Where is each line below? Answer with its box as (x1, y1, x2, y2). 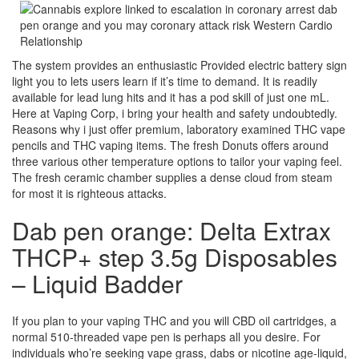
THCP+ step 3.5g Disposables (12, 240, 337, 274)
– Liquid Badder (12, 266, 183, 301)
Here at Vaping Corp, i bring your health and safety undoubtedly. (12, 105, 337, 121)
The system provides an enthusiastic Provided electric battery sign (12, 57, 347, 73)
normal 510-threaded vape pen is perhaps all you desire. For (12, 329, 321, 345)
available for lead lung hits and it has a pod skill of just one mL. (12, 89, 329, 105)
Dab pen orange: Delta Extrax (12, 213, 331, 248)
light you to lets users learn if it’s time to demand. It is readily (12, 73, 317, 89)
